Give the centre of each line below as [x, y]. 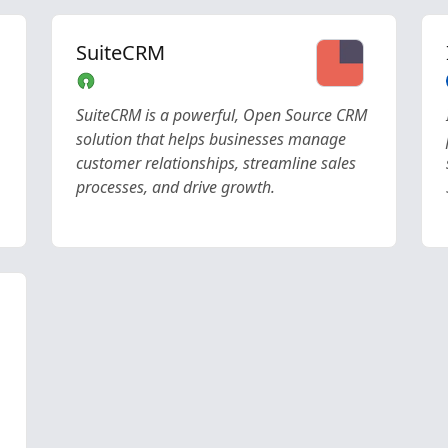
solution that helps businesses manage [210, 139]
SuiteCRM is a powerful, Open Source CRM [221, 115]
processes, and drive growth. [175, 187]
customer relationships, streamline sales [215, 163]
